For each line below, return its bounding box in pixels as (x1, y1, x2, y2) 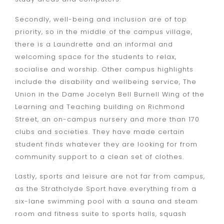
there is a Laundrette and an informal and (15, 39, 173, 49)
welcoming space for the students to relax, (15, 51, 176, 61)
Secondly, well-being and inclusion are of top (15, 14, 187, 24)
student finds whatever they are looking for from (15, 139, 197, 149)
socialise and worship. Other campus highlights (15, 64, 193, 74)
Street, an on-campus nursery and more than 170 (15, 114, 199, 124)
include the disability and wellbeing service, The (15, 76, 196, 86)
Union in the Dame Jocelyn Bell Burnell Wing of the (15, 89, 204, 99)
